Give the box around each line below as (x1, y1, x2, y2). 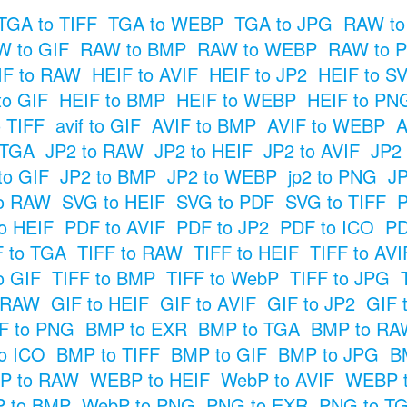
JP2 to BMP (59, 162, 156, 189)
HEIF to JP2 (208, 60, 307, 87)
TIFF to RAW (76, 238, 183, 265)
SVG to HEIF (61, 187, 165, 214)
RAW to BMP (79, 35, 186, 62)
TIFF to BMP (51, 263, 155, 291)
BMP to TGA (197, 314, 300, 342)
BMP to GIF (170, 340, 267, 367)
